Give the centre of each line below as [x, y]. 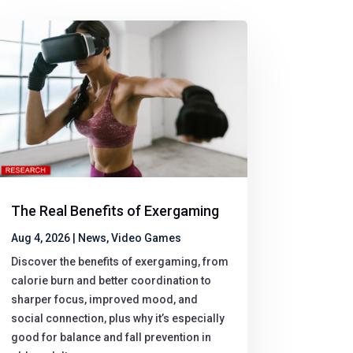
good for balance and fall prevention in [111, 338]
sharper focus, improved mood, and [104, 300]
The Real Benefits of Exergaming [115, 211]
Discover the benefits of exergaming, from [119, 262]
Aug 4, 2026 [40, 238]
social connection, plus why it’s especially [117, 319]
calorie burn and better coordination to [111, 281]
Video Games [146, 238]
